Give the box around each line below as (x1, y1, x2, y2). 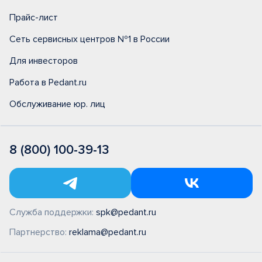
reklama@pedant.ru (69, 226, 146, 238)
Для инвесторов (9, 55, 78, 67)
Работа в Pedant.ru (9, 77, 87, 88)
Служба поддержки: (9, 206, 96, 218)
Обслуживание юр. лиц (9, 98, 105, 110)
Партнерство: (9, 226, 69, 238)
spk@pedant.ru (96, 206, 156, 218)
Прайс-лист (9, 12, 58, 23)
